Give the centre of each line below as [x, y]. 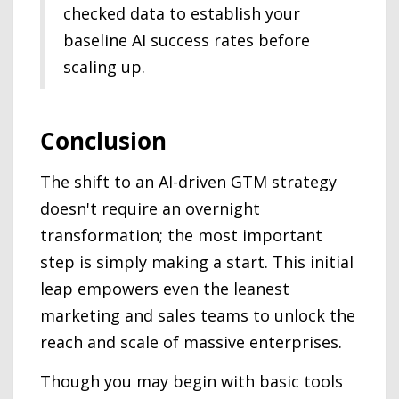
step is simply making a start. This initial [197, 261]
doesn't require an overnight [150, 208]
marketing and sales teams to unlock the [198, 315]
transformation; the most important [181, 235]
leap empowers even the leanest [165, 288]
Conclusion [103, 141]
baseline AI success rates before [187, 40]
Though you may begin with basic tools [191, 381]
